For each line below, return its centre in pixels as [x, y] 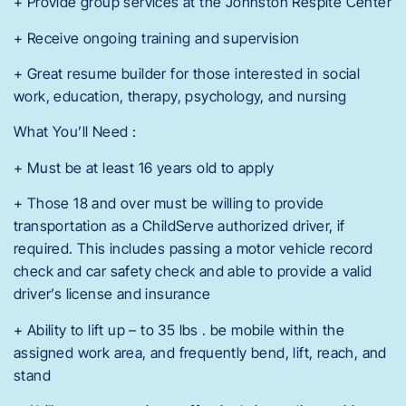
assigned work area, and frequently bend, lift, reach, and [200, 352]
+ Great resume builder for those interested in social [187, 73]
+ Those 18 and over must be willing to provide [169, 203]
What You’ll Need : [75, 132]
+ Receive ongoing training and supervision [157, 38]
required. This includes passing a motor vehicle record [193, 249]
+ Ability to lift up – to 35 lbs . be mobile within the [179, 329]
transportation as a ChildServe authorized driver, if [179, 226]
